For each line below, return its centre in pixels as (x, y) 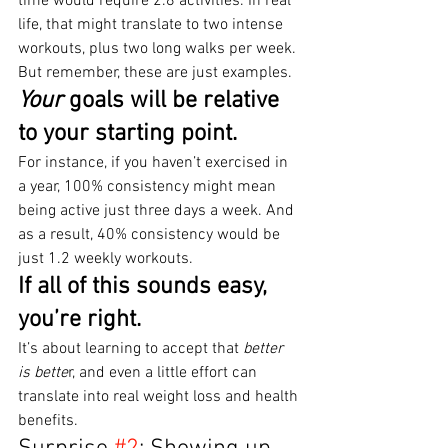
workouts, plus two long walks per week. (157, 49)
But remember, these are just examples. (155, 73)
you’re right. (79, 320)
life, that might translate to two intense (152, 25)
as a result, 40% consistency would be (151, 235)
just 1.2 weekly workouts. (105, 259)
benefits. (48, 421)
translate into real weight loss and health (160, 397)
